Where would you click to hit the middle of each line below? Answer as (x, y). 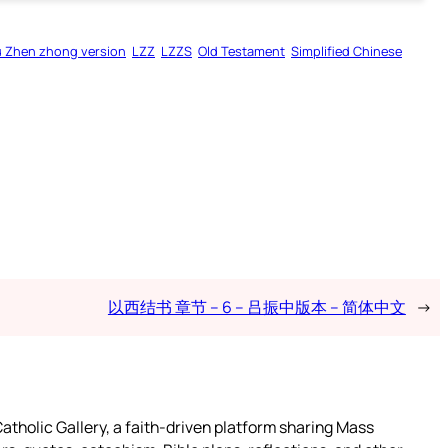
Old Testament (241, 50)
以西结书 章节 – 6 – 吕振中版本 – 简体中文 (256, 306)
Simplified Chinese (346, 50)
